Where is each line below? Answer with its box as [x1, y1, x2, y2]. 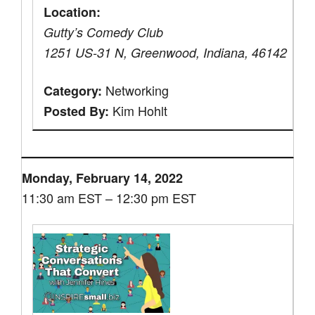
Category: [44, 81, 103, 100]
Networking [102, 80, 169, 99]
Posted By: [44, 101, 110, 120]
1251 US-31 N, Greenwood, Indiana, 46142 [44, 43, 288, 61]
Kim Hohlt [109, 101, 168, 120]
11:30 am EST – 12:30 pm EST [22, 188, 197, 207]
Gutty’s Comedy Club [44, 22, 164, 41]
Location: [44, 2, 101, 21]
